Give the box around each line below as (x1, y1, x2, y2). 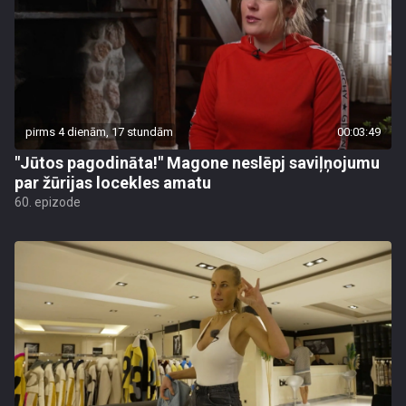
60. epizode (14, 195, 81, 209)
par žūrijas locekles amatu (14, 173, 211, 192)
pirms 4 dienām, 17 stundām (25, 125, 173, 139)
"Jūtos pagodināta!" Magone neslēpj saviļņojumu (14, 153, 380, 172)
